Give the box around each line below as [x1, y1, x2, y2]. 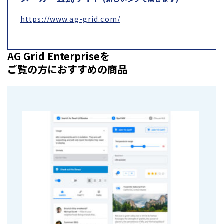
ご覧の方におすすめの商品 [7, 61, 127, 76]
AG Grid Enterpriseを [7, 48, 110, 63]
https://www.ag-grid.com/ [20, 13, 120, 24]
